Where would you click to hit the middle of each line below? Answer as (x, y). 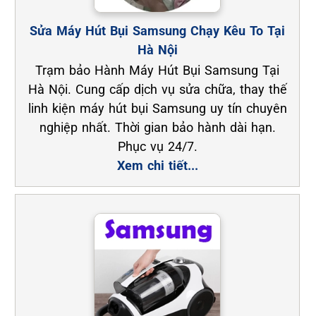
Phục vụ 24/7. (157, 147)
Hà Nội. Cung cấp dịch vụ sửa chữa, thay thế (157, 90)
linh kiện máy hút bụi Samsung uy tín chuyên (157, 109)
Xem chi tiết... (157, 166)
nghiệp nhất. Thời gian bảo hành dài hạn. (157, 128)
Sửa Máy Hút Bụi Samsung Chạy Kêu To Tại (158, 31)
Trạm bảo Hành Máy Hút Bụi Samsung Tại (158, 71)
